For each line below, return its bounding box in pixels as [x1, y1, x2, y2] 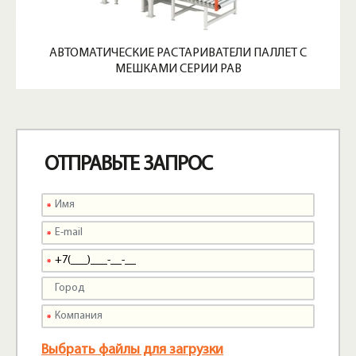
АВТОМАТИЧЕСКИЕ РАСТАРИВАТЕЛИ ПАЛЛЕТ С [49, 46, 307, 60]
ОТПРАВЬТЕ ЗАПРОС [44, 153, 212, 176]
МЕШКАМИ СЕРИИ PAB [114, 62, 242, 75]
